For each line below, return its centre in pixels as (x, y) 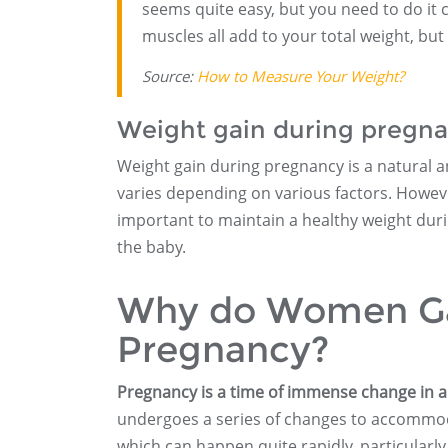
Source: (169, 76)
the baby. (151, 247)
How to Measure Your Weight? (300, 76)
